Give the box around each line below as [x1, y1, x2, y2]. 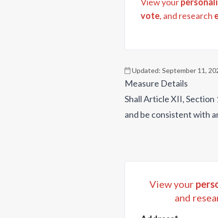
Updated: [130, 66, 161, 75]
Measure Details [125, 78, 188, 89]
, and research [160, 10, 213, 21]
